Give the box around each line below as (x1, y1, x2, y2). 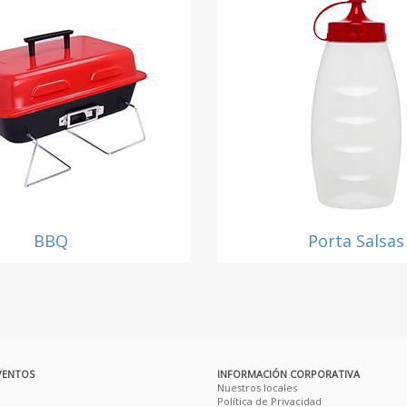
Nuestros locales (217, 381, 297, 395)
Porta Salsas (308, 230, 404, 253)
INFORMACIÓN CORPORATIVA (217, 367, 360, 382)
